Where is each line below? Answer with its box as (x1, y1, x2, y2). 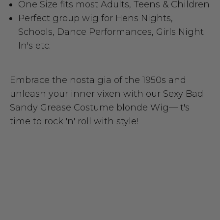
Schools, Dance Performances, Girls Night (18, 26, 204, 37)
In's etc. (18, 40, 51, 51)
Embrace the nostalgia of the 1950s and (10, 74, 186, 85)
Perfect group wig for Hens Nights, (18, 12, 173, 24)
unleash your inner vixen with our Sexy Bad (10, 88, 203, 99)
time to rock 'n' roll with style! (10, 115, 138, 127)
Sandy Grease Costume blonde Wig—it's (10, 102, 190, 113)
